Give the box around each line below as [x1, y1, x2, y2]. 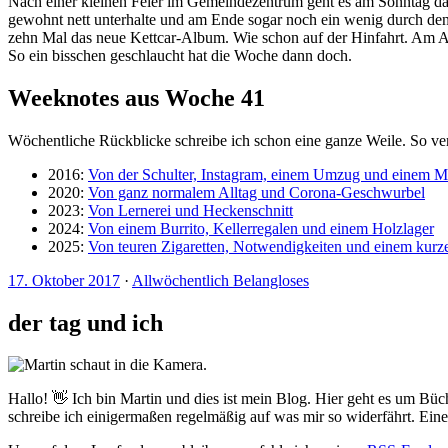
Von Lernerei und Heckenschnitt [88, 201, 293, 219]
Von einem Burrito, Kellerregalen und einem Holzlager [88, 219, 434, 237]
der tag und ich [8, 309, 163, 336]
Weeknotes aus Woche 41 [8, 84, 265, 111]
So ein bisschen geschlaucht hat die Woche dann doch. [8, 46, 352, 64]
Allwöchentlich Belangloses [132, 271, 309, 289]
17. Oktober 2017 [8, 271, 120, 289]
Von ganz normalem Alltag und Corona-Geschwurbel [88, 183, 425, 201]
